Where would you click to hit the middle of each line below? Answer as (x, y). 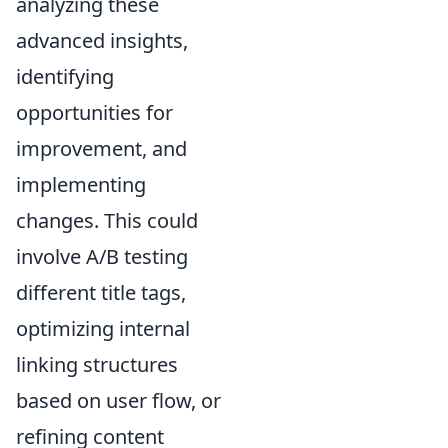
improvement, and (101, 148)
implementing (81, 184)
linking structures (97, 364)
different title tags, (101, 292)
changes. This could (107, 220)
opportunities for (94, 112)
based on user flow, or (118, 400)
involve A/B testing (102, 256)
